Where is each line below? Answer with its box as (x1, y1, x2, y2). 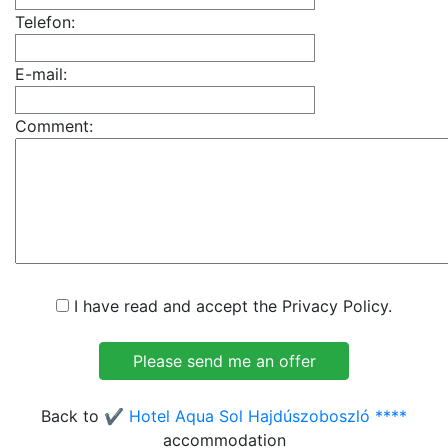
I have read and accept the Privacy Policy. (69, 296, 392, 316)
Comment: (15, 116, 93, 136)
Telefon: (15, 12, 75, 32)
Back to (41, 406, 104, 426)
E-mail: (15, 64, 67, 84)
